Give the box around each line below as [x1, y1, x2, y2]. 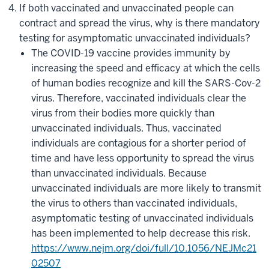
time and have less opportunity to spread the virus [31, 152, 254, 165]
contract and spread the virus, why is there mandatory [19, 17, 260, 29]
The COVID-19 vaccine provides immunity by [31, 47, 231, 59]
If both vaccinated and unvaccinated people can [19, 2, 234, 14]
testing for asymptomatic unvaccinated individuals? [19, 32, 250, 44]
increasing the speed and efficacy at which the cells [31, 62, 260, 74]
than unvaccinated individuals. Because [31, 167, 207, 180]
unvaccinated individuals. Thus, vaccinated [31, 122, 222, 134]
